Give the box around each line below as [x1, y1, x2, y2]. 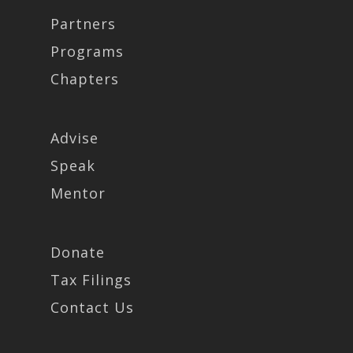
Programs [50, 42, 124, 61]
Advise [50, 128, 98, 147]
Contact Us [50, 298, 134, 317]
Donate [50, 243, 105, 262]
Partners [50, 14, 116, 33]
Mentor [50, 184, 106, 203]
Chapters [50, 69, 119, 88]
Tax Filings [50, 270, 132, 289]
